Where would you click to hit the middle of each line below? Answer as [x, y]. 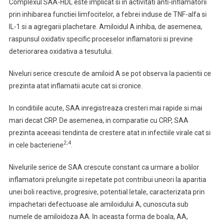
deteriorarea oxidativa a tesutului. [62, 51]
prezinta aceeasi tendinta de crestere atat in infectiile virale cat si [110, 133]
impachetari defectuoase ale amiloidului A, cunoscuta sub [98, 204]
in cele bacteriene [36, 145]
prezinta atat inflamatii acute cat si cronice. [75, 86]
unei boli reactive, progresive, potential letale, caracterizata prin [107, 192]
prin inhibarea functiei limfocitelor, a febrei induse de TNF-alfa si [108, 14]
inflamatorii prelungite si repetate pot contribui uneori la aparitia [107, 180]
